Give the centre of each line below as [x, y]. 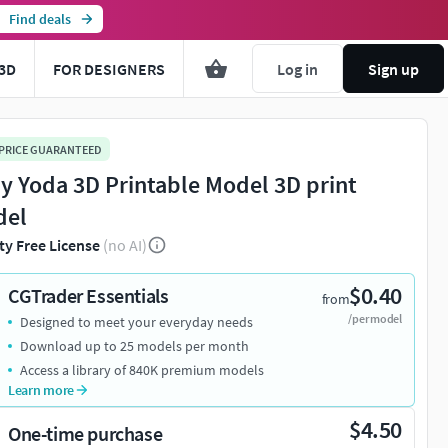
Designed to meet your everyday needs [136, 322]
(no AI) [125, 245]
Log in [297, 68]
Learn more [41, 390]
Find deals [39, 19]
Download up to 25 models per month [134, 346]
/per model [375, 319]
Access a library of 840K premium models [142, 370]
